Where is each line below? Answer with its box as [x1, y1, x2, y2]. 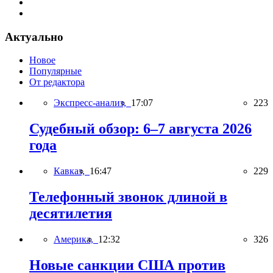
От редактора [29, 77, 85, 88]
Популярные [29, 66, 82, 77]
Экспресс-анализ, [54, 97, 131, 108]
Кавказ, [54, 166, 90, 177]
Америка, [54, 233, 98, 244]
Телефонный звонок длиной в [29, 189, 227, 205]
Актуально [5, 30, 63, 43]
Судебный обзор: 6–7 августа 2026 [29, 121, 252, 137]
